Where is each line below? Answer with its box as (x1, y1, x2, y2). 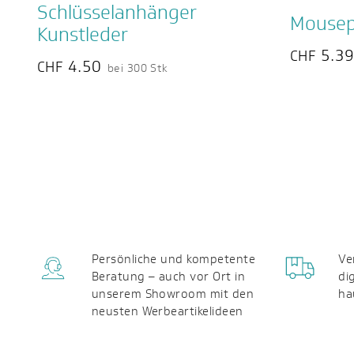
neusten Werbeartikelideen (91, 302, 243, 320)
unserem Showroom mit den (91, 284, 254, 303)
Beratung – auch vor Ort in (91, 267, 246, 285)
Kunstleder (37, 21, 128, 48)
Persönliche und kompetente (91, 250, 256, 268)
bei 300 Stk (107, 60, 168, 77)
